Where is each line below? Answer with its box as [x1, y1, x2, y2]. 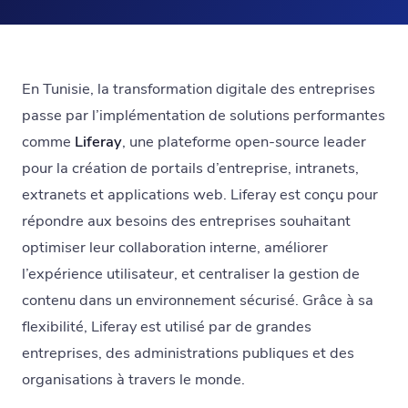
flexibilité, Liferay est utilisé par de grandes [22, 316, 311, 337]
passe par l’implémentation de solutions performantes [22, 105, 385, 126]
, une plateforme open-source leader [122, 131, 366, 152]
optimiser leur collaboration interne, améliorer [22, 237, 328, 258]
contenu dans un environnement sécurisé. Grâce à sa [22, 290, 373, 311]
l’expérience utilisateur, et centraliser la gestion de [22, 263, 360, 284]
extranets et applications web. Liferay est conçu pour [22, 184, 378, 205]
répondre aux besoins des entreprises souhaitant [22, 210, 351, 231]
